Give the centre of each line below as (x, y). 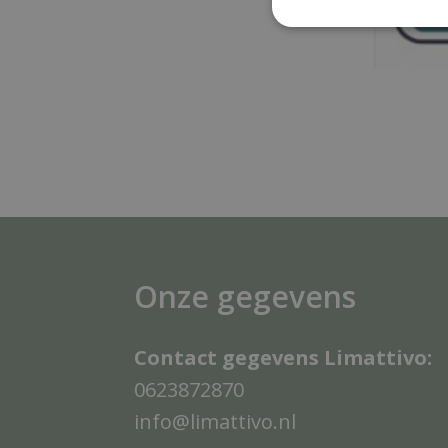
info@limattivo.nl (215, 421)
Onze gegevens (245, 296)
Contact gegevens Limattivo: (283, 357)
